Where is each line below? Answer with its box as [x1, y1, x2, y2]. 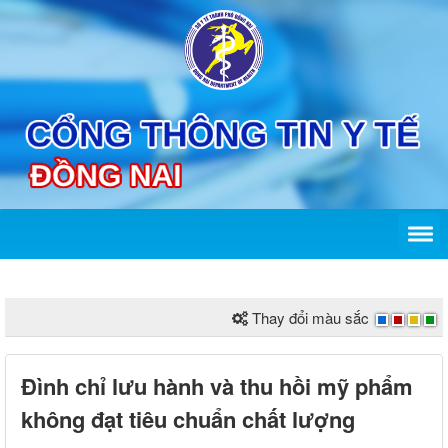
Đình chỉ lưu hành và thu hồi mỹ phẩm [21, 370, 413, 403]
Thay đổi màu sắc [252, 307, 369, 329]
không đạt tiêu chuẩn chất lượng [21, 403, 355, 436]
